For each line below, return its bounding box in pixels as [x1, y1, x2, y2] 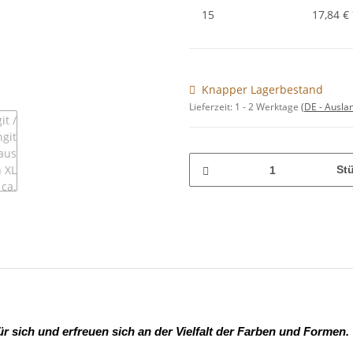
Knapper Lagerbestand [202, 82, 323, 98]
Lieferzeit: [189, 100, 235, 114]
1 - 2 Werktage [235, 100, 301, 114]
